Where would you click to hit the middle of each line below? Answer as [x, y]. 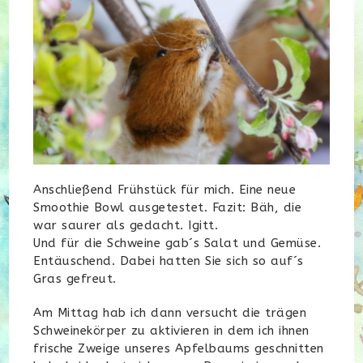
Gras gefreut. [75, 278]
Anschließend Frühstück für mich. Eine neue [165, 189]
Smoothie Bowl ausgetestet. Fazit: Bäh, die [168, 207]
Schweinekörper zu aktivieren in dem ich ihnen [171, 330]
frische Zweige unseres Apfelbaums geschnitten [179, 348]
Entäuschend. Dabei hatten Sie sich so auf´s [169, 261]
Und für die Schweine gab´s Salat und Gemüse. [177, 243]
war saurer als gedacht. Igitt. [126, 225]
